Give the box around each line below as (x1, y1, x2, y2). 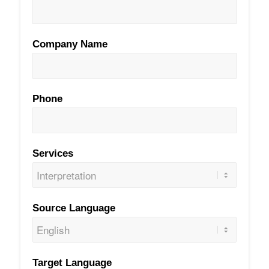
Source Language (32, 202, 115, 214)
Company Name (32, 38, 107, 50)
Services (32, 147, 73, 159)
